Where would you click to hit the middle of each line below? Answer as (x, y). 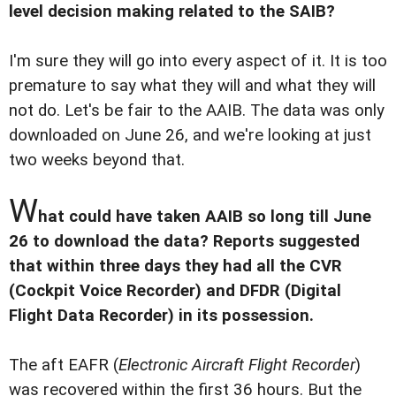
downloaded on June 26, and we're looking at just (190, 136)
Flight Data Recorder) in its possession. (161, 315)
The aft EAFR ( (64, 365)
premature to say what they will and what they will (192, 86)
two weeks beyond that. (97, 160)
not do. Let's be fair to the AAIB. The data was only (197, 111)
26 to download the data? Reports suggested (184, 241)
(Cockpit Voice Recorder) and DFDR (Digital (175, 290)
